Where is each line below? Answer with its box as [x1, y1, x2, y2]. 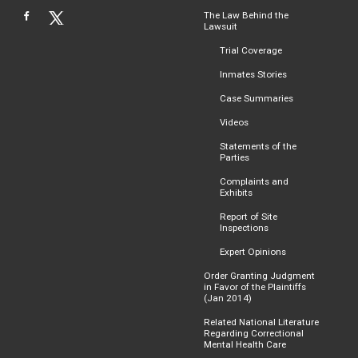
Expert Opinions [220, 245, 286, 257]
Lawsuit [204, 20, 237, 32]
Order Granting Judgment [204, 269, 315, 281]
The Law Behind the [204, 9, 288, 21]
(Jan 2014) [204, 292, 252, 304]
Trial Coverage [220, 44, 282, 56]
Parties [220, 151, 249, 163]
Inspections [220, 221, 268, 233]
